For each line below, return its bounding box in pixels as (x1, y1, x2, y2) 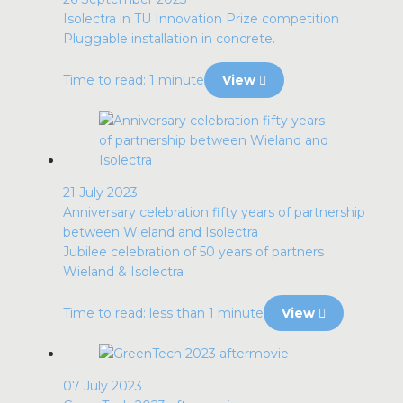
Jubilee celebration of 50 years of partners (63, 244, 324, 260)
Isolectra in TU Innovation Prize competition (63, 11, 339, 27)
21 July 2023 (63, 184, 138, 201)
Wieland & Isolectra (63, 264, 184, 280)
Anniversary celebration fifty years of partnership (63, 204, 365, 220)
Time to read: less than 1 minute (63, 305, 264, 321)
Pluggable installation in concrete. (63, 31, 275, 47)
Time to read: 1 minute (63, 72, 204, 88)
